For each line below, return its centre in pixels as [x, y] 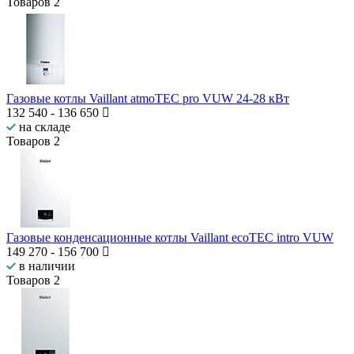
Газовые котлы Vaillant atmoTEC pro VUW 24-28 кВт [148, 99]
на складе [43, 127]
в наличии [45, 266]
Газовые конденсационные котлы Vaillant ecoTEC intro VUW [170, 238]
